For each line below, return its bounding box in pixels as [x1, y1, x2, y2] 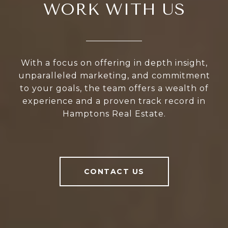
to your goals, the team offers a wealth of [19, 83, 209, 94]
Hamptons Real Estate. [62, 109, 166, 119]
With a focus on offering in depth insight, [20, 58, 208, 68]
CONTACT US [83, 167, 145, 177]
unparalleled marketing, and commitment [18, 71, 210, 81]
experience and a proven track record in [22, 96, 206, 106]
